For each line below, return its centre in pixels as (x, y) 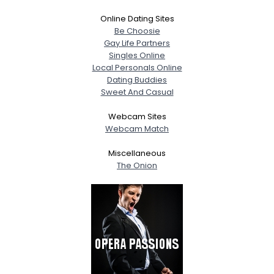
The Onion (137, 165)
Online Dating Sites (137, 18)
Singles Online (137, 55)
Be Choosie (137, 31)
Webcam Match (137, 128)
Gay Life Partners (137, 43)
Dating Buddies (137, 80)
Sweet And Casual (137, 92)
